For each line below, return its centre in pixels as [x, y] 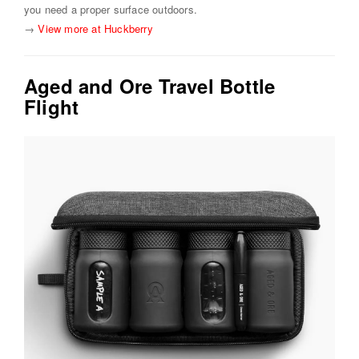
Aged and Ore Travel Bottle [150, 86]
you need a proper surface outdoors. [111, 10]
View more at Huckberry [95, 29]
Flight [52, 107]
